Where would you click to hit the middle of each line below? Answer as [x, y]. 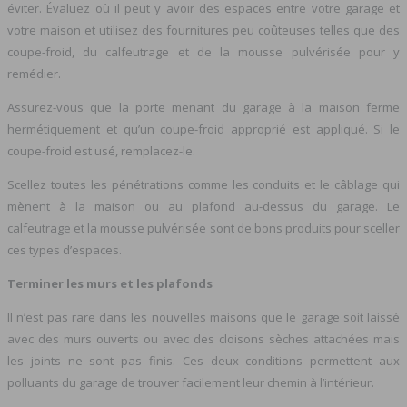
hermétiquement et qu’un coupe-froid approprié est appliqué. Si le [203, 129]
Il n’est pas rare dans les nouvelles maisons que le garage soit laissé [203, 317]
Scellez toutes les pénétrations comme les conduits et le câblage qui [203, 184]
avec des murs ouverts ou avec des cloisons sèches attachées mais [203, 338]
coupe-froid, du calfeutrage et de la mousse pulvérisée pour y [203, 51]
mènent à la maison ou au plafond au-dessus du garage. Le [203, 206]
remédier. [34, 73]
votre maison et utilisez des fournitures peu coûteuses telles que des [203, 30]
